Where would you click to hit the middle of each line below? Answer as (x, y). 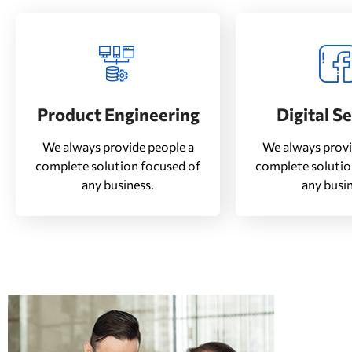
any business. (118, 184)
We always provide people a (118, 147)
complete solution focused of (118, 165)
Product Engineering (118, 114)
